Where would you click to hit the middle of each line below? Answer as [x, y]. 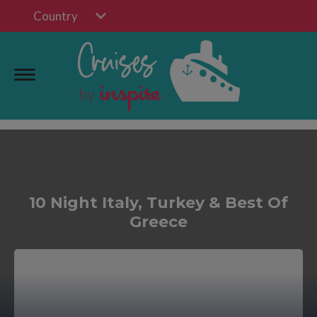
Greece [158, 222]
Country [56, 16]
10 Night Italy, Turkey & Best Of [158, 203]
